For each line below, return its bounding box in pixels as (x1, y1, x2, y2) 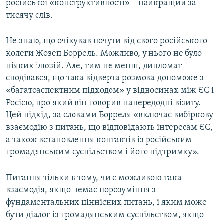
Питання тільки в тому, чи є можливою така (6, 173, 182, 183)
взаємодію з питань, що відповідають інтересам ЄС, (6, 122, 213, 132)
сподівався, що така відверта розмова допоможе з (6, 73, 204, 83)
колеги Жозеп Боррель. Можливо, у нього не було (6, 48, 202, 58)
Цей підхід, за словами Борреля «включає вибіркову (6, 110, 213, 120)
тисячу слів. (6, 10, 53, 20)
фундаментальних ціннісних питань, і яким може (6, 197, 207, 207)
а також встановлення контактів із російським (6, 135, 192, 145)
